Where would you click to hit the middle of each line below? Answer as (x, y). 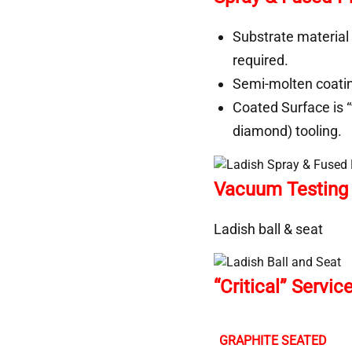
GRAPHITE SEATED (273, 340)
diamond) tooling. (287, 130)
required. (260, 60)
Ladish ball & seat (268, 229)
